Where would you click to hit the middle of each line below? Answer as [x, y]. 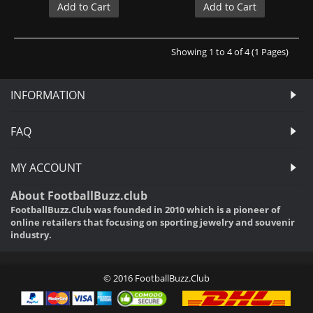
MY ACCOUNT [46, 167]
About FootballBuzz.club [79, 195]
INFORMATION [48, 95]
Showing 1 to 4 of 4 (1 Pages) [230, 51]
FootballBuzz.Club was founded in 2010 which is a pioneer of [145, 209]
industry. [31, 234]
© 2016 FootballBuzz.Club [156, 278]
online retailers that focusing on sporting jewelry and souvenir [153, 222]
